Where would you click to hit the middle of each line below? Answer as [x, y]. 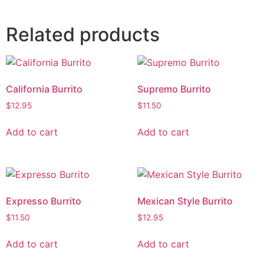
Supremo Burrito [174, 89]
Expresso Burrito [44, 201]
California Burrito [44, 89]
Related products [83, 35]
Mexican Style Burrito [185, 201]
